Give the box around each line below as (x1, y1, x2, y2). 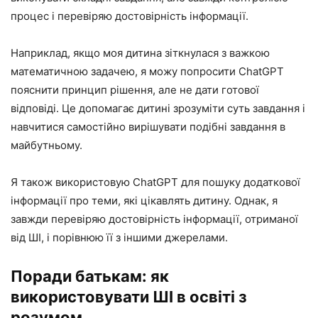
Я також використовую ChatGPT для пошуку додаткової (11, 175, 300, 190)
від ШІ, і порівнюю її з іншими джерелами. (11, 231, 228, 245)
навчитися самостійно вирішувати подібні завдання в (11, 120, 285, 134)
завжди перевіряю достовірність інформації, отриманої (11, 212, 298, 226)
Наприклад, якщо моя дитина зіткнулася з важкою (11, 46, 270, 60)
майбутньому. (11, 138, 82, 153)
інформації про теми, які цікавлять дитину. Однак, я (11, 194, 278, 208)
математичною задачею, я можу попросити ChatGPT (11, 65, 284, 79)
